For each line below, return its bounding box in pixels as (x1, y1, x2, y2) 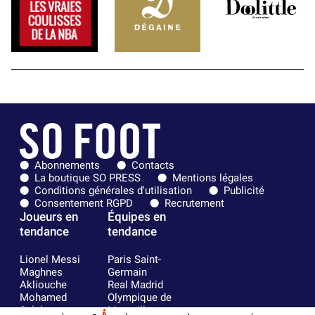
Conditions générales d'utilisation (34, 184, 192, 198)
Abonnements (34, 159, 100, 172)
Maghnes (20, 266, 63, 279)
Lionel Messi (20, 253, 80, 266)
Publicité (224, 184, 264, 198)
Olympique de (107, 291, 172, 304)
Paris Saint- (107, 253, 161, 266)
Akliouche (20, 278, 67, 292)
